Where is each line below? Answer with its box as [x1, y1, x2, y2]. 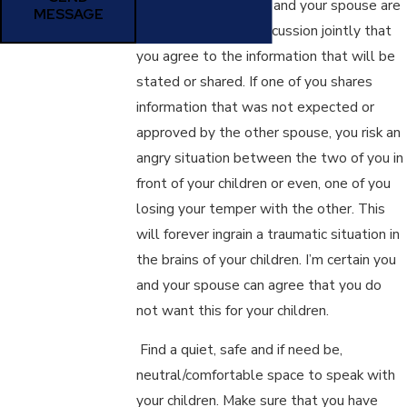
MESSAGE [33, 5, 104, 25]
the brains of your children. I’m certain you [136, 249, 397, 269]
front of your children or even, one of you [136, 173, 392, 193]
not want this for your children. [136, 300, 330, 320]
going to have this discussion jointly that [136, 20, 392, 40]
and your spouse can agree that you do [136, 274, 382, 294]
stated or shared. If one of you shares [136, 71, 373, 91]
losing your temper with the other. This [136, 198, 386, 218]
